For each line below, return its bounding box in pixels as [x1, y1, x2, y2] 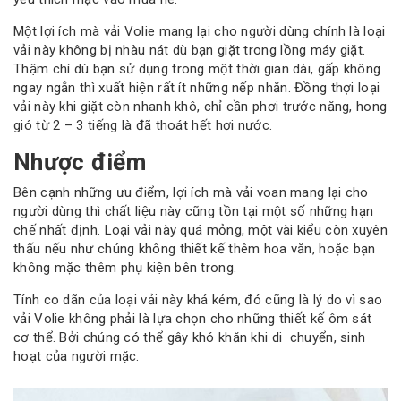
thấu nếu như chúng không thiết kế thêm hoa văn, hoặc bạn [13, 240, 376, 257]
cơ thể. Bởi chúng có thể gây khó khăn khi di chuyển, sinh [13, 328, 366, 346]
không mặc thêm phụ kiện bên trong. [13, 259, 237, 276]
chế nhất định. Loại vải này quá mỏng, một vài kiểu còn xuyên [13, 221, 388, 238]
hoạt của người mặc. [13, 347, 140, 364]
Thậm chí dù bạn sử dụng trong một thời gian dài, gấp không [13, 61, 381, 78]
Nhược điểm [13, 149, 146, 176]
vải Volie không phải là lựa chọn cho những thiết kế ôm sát [13, 310, 372, 327]
